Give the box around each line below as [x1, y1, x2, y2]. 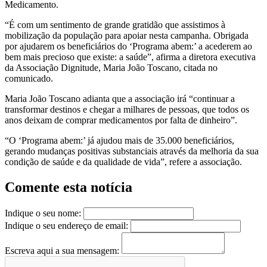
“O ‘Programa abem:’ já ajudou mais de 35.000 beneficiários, [5, 135, 234, 146]
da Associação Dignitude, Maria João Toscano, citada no [5, 63, 218, 73]
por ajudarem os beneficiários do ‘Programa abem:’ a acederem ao [5, 41, 252, 52]
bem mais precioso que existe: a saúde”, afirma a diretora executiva [5, 52, 256, 63]
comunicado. [5, 73, 53, 84]
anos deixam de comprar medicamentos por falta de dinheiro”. [5, 115, 237, 126]
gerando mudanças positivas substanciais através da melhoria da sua [5, 146, 259, 157]
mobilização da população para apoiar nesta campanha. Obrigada [5, 30, 249, 41]
